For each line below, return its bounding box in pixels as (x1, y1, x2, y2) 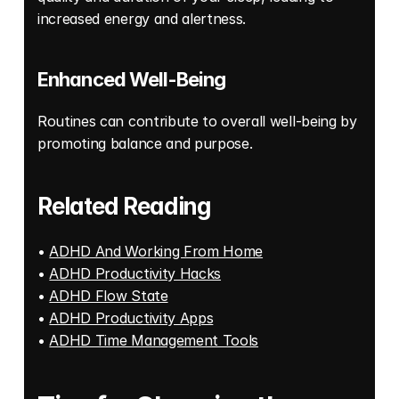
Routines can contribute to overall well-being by (37, 111, 357, 130)
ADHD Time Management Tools (49, 330, 259, 349)
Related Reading (37, 191, 212, 220)
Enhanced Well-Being (37, 67, 226, 91)
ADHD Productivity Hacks (49, 264, 222, 282)
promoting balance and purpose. (37, 134, 257, 152)
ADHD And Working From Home (49, 241, 264, 260)
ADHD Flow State (49, 286, 168, 305)
